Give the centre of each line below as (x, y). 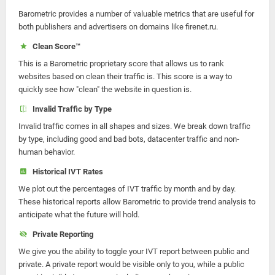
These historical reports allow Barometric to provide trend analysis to (137, 202)
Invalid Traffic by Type (70, 109)
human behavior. (47, 152)
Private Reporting (61, 234)
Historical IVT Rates (66, 172)
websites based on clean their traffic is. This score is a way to (125, 76)
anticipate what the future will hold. (79, 215)
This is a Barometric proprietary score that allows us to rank (121, 64)
